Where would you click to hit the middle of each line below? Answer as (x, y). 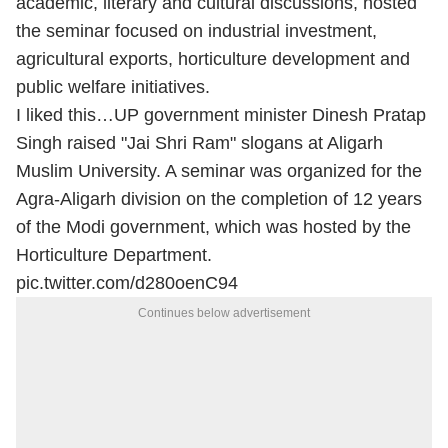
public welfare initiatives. (113, 87)
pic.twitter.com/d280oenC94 (127, 283)
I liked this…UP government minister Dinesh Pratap (221, 115)
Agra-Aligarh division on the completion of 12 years (219, 199)
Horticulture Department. (114, 255)
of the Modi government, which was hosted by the (213, 227)
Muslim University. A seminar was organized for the (219, 171)
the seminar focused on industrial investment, (196, 31)
